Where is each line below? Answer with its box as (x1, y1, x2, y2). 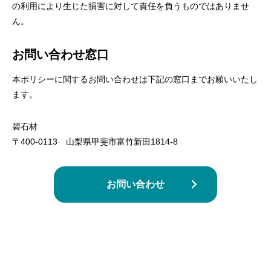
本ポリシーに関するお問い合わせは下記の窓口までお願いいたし (12, 74, 258, 84)
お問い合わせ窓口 (12, 48, 109, 61)
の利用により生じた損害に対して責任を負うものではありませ (12, 1, 249, 11)
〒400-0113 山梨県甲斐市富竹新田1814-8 (12, 137, 178, 146)
